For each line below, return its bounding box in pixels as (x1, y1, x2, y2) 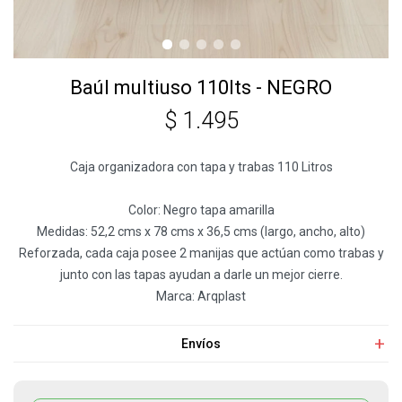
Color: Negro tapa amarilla (127, 203, 275, 217)
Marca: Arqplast (156, 289, 246, 303)
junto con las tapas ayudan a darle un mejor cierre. (59, 267, 343, 282)
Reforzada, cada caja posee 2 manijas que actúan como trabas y (18, 246, 384, 260)
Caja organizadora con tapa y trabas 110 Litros (69, 160, 333, 174)
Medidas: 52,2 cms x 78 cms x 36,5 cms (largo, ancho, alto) (37, 224, 365, 239)
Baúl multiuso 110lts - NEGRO (70, 76, 332, 99)
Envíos (181, 336, 221, 351)
